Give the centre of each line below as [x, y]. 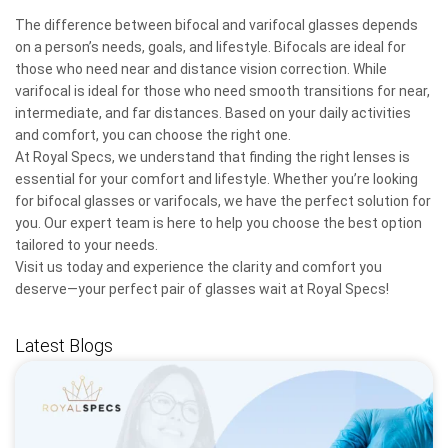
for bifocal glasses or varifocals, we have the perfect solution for [223, 200]
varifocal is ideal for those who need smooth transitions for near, [222, 90]
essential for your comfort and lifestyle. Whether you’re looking [216, 178]
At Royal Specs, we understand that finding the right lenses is [212, 156]
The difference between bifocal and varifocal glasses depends [216, 24]
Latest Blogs [64, 345]
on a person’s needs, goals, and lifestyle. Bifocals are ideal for [210, 46]
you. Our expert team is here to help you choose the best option [218, 222]
